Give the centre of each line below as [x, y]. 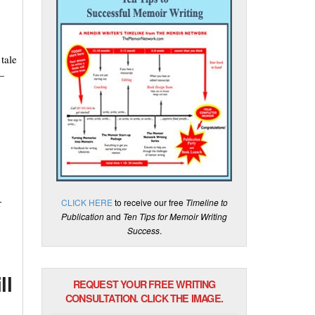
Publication [84, 216]
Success [143, 230]
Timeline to [206, 202]
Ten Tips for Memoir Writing [174, 216]
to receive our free [149, 202]
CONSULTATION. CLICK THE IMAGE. [144, 298]
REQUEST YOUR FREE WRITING [144, 284]
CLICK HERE [86, 202]
